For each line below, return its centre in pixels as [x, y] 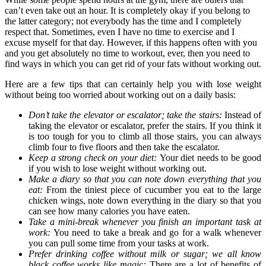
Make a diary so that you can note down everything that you [145, 179]
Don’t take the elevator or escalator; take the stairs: [126, 115]
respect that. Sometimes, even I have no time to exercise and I [120, 31]
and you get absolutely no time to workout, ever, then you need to [127, 53]
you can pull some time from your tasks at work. [119, 243]
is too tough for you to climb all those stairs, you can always [145, 136]
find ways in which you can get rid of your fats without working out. [133, 64]
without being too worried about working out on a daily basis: [120, 94]
